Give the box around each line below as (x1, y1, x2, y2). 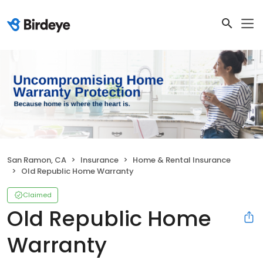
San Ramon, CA (7, 154, 66, 166)
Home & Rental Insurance (133, 154, 231, 166)
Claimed (23, 190, 52, 200)
